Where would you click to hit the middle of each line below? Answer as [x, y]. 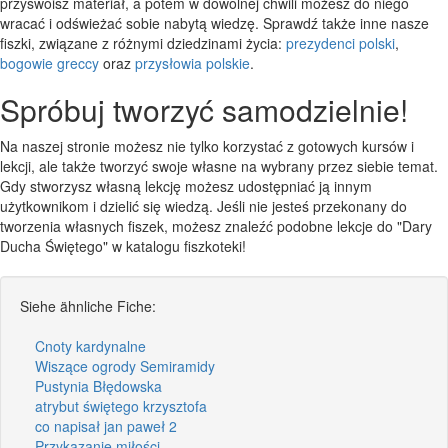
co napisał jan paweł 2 [106, 425]
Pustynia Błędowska [98, 385]
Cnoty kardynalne [90, 345]
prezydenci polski [340, 42]
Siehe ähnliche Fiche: [88, 305]
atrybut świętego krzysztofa [121, 405]
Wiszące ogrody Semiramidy [125, 365]
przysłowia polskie [192, 62]
